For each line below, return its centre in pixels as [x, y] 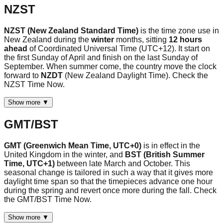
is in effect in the [172, 145]
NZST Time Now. [34, 84]
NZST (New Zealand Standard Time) [72, 30]
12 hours [185, 39]
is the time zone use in [180, 30]
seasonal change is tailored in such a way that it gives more [109, 172]
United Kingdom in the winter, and [63, 154]
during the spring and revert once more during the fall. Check [110, 190]
